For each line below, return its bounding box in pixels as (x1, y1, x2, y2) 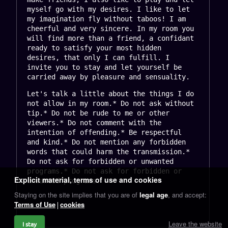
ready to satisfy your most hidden (27, 43, 165, 52)
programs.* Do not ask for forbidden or (27, 166, 186, 175)
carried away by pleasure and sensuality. (27, 72, 190, 81)
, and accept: (168, 190, 207, 199)
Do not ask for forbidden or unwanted (27, 157, 178, 165)
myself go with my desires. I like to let (27, 5, 194, 13)
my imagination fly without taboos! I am (27, 14, 190, 23)
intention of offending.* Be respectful (27, 128, 186, 136)
